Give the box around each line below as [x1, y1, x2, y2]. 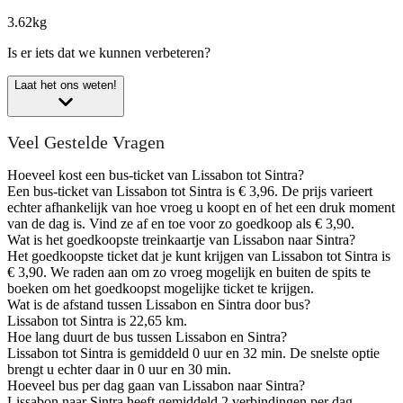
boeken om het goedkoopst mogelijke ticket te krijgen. [7, 281, 314, 297]
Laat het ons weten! [14, 78, 117, 93]
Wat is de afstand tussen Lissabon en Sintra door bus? [7, 297, 310, 313]
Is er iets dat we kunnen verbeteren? [7, 45, 210, 61]
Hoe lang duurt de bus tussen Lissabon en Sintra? [7, 329, 287, 345]
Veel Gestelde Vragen [7, 131, 165, 152]
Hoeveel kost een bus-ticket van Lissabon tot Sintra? [7, 167, 304, 184]
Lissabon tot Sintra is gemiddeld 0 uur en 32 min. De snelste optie [7, 345, 380, 362]
